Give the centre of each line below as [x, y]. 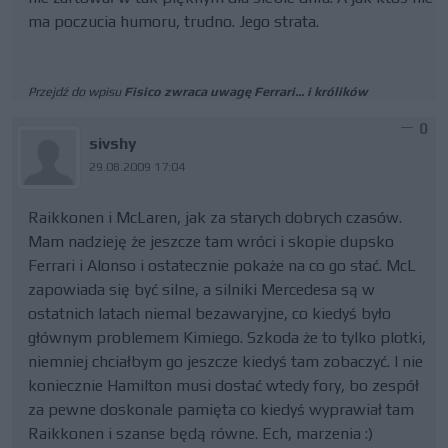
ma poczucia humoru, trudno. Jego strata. [173, 21]
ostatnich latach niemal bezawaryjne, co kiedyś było [209, 313]
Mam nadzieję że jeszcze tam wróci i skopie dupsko [211, 241]
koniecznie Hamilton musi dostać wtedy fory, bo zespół [223, 385]
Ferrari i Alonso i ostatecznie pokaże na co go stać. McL [222, 265]
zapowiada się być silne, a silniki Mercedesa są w [201, 289]
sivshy [113, 143]
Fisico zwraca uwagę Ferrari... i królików [246, 91]
